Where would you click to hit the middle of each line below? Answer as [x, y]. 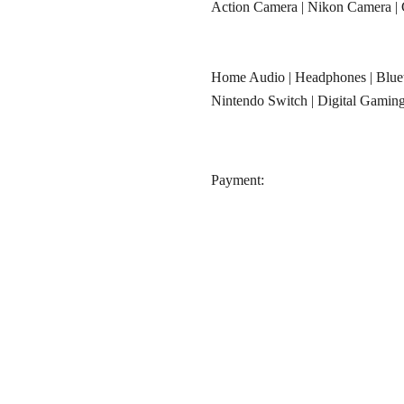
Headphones [331, 78]
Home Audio [248, 78]
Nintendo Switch [259, 101]
